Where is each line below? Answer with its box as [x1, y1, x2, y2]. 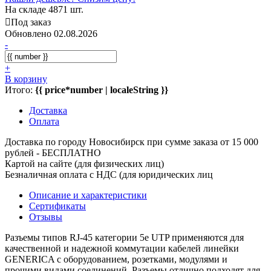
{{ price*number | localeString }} [35, 84, 168, 95]
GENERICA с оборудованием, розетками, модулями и [5, 253, 227, 264]
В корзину [5, 73, 47, 84]
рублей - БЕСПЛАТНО [5, 147, 191, 158]
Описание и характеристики [29, 189, 147, 200]
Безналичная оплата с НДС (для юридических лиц [5, 169, 213, 180]
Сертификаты [29, 200, 86, 211]
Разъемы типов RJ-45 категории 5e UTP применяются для [5, 232, 244, 243]
